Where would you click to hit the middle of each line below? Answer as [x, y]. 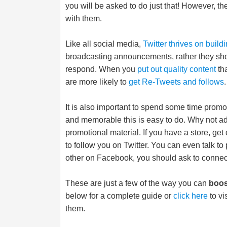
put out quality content [177, 69]
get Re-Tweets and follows [176, 82]
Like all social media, [104, 44]
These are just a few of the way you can [137, 183]
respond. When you [101, 69]
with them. [84, 18]
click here [191, 196]
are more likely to [97, 82]
